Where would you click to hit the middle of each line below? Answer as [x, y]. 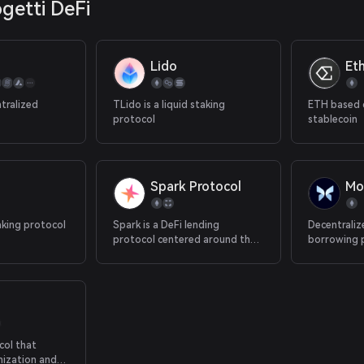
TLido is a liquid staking [169, 105]
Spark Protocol [196, 186]
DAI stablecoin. [149, 254]
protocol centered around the [185, 240]
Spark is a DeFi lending [167, 225]
